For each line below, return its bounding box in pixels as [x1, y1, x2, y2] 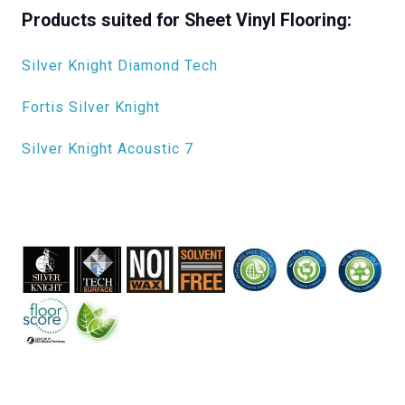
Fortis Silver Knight [22, 99, 160, 117]
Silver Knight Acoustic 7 [22, 140, 193, 158]
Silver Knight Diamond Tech [22, 57, 218, 75]
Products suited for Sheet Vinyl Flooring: [22, 10, 352, 32]
